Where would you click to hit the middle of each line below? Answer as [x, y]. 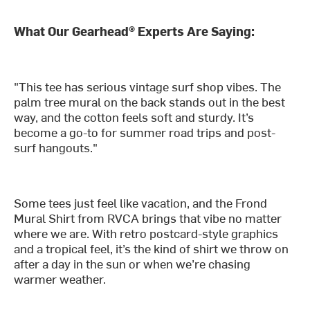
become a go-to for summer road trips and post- [145, 132]
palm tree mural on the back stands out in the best [150, 102]
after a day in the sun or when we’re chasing [133, 264]
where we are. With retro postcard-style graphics [146, 233]
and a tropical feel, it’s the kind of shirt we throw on [152, 248]
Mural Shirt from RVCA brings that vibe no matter [148, 218]
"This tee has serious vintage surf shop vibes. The [148, 86]
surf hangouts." [56, 147]
